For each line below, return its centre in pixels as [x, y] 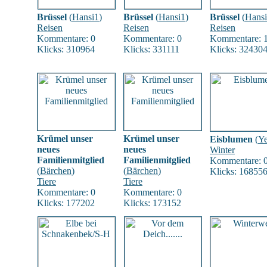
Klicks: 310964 [66, 49]
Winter [222, 150]
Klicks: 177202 [66, 203]
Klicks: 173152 [152, 203]
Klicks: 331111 [151, 49]
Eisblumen [231, 139]
